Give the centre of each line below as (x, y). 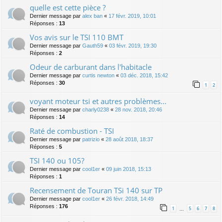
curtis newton (98, 75)
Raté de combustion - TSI (72, 131)
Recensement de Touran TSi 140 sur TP (96, 190)
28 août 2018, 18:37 (129, 139)
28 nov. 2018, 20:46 (139, 109)
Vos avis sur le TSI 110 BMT (77, 37)
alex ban (92, 16)
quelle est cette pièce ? (68, 7)
